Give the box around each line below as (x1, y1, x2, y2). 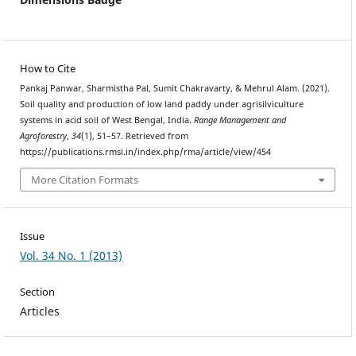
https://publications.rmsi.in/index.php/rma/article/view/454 (19, 145, 271, 157)
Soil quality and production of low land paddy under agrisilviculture (19, 98, 304, 110)
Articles (19, 304, 60, 319)
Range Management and (193, 114, 286, 126)
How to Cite (19, 60, 75, 75)
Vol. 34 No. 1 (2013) (19, 248, 122, 264)
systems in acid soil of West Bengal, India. (19, 114, 194, 126)
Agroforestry (19, 130, 67, 141)
